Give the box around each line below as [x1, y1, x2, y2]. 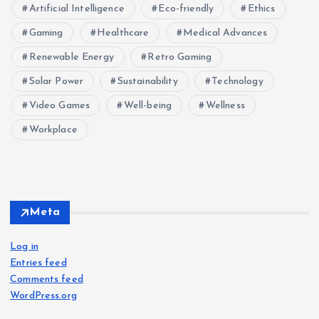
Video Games [28, 100, 90, 112]
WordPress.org [10, 291, 77, 302]
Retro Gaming [147, 52, 212, 63]
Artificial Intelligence [28, 4, 125, 15]
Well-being [123, 100, 172, 112]
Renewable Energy [28, 52, 114, 63]
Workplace [28, 125, 78, 136]
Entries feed [10, 258, 67, 269]
